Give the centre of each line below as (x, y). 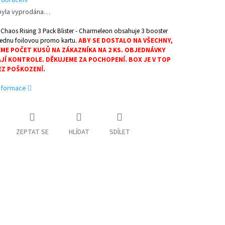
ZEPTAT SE (32, 132)
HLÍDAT (79, 132)
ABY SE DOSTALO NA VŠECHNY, (125, 41)
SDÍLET (120, 132)
